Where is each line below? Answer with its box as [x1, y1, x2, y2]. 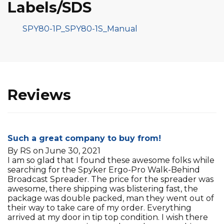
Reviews [7, 85, 71, 103]
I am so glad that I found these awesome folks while [7, 155, 214, 165]
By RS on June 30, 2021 [7, 145, 100, 155]
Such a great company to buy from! [7, 133, 161, 143]
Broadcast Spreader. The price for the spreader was [7, 174, 213, 184]
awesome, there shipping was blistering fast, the [7, 183, 198, 193]
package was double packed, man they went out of [7, 193, 214, 203]
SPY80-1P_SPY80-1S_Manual [22, 23, 137, 33]
